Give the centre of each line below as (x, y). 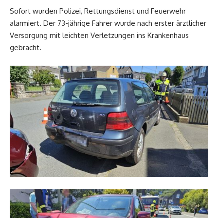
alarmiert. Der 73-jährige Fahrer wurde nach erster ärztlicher (108, 23)
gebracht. (26, 47)
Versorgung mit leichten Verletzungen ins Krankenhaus (99, 35)
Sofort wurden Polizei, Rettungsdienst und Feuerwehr (98, 11)
